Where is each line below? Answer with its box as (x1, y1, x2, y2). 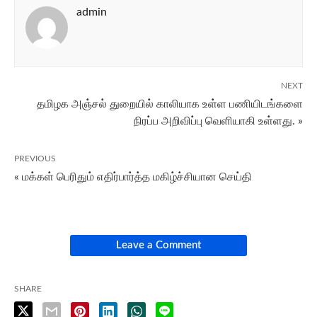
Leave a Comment (116, 240, 201, 251)
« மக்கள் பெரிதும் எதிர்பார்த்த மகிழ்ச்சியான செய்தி (14, 171, 252, 183)
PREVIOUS (14, 154, 56, 163)
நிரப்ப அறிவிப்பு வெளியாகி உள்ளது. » (134, 115, 303, 127)
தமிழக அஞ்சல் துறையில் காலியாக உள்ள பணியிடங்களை (37, 98, 303, 110)
